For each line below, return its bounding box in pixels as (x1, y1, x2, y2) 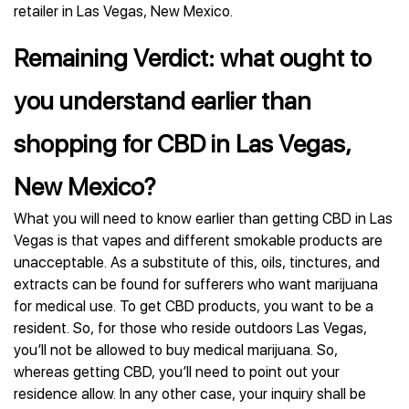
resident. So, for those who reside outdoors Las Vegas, (14, 320, 367, 337)
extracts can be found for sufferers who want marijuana (14, 276, 378, 293)
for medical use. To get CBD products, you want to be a (14, 298, 373, 315)
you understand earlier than (14, 86, 311, 116)
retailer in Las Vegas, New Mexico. (14, 3, 233, 20)
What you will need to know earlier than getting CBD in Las (14, 210, 393, 227)
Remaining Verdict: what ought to (14, 43, 372, 73)
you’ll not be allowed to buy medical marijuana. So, (14, 341, 338, 359)
